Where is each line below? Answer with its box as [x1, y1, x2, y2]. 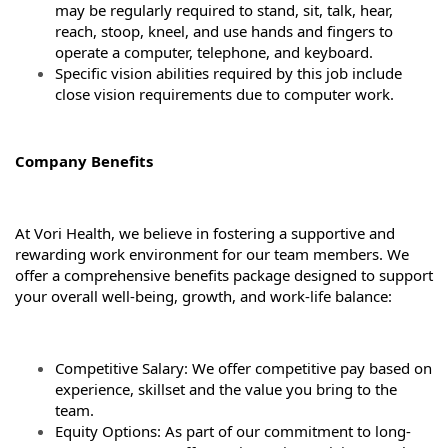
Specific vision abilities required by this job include [55, 62, 402, 83]
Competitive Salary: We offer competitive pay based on [55, 358, 432, 378]
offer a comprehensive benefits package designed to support [15, 265, 433, 285]
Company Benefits [15, 151, 157, 171]
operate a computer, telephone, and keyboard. [55, 41, 379, 62]
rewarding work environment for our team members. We [15, 244, 409, 264]
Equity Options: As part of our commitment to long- [55, 421, 411, 441]
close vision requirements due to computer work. [55, 83, 400, 104]
